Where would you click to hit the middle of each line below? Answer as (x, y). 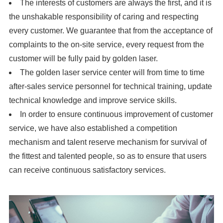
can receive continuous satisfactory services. (87, 170)
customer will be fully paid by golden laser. (83, 59)
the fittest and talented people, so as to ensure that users (108, 156)
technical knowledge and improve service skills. (93, 101)
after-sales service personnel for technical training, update (110, 87)
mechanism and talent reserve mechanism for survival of (108, 142)
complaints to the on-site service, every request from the (106, 45)
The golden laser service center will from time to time (112, 73)
